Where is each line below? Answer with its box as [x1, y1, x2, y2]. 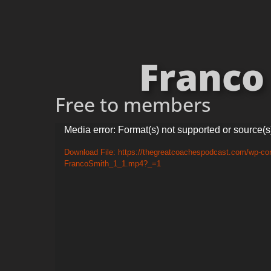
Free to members [54, 91, 211, 117]
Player [54, 141, 90, 158]
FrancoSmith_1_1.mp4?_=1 [64, 158, 161, 168]
